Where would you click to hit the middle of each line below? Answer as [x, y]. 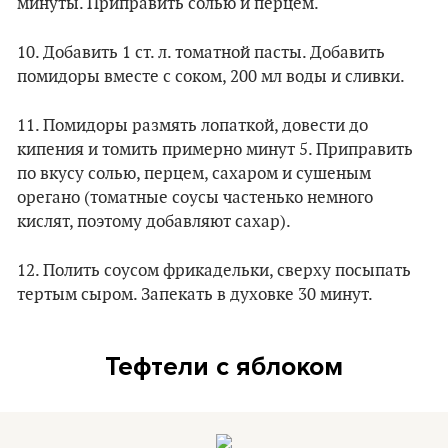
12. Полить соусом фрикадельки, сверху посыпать [214, 270]
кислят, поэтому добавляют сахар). [154, 221]
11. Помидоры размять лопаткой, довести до [192, 125]
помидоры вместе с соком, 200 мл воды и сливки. [211, 76]
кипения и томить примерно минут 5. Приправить [215, 149]
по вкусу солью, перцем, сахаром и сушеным [194, 173]
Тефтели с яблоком [224, 366]
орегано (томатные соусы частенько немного [195, 197]
